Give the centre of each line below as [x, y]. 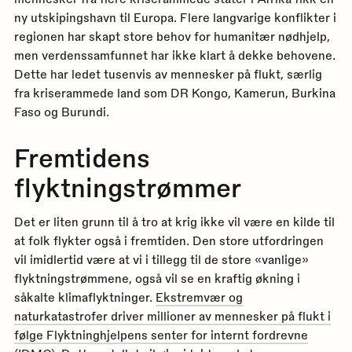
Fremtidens [82, 156]
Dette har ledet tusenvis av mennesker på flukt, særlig [168, 73]
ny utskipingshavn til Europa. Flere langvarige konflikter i [175, 17]
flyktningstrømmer [127, 186]
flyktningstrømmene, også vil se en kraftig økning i [157, 279]
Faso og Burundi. [61, 111]
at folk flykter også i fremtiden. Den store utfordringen [169, 241]
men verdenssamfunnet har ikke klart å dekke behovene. [174, 55]
